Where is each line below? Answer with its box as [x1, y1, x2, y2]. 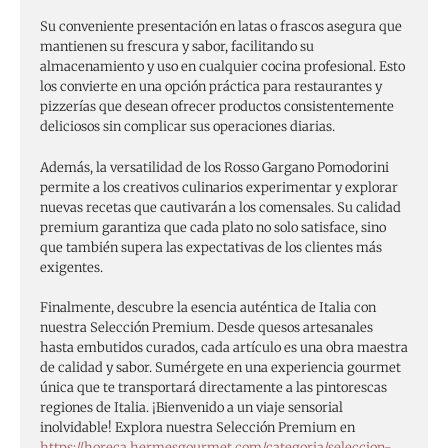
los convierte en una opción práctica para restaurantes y [40, 77, 382, 95]
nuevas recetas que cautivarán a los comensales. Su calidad [40, 198, 401, 216]
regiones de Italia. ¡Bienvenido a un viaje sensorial [40, 399, 343, 417]
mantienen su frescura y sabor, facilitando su [40, 37, 314, 55]
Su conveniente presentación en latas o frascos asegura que [40, 17, 402, 35]
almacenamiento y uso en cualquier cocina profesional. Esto [40, 57, 405, 75]
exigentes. [40, 258, 103, 276]
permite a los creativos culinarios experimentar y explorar [40, 178, 398, 196]
